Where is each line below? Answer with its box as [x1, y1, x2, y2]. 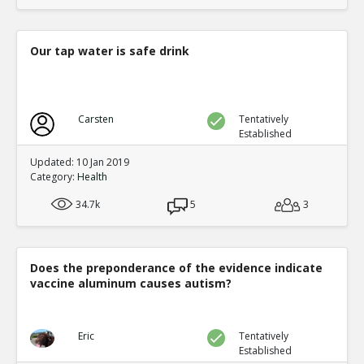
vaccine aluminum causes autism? [30, 275, 232, 291]
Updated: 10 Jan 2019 [30, 155, 129, 169]
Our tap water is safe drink [30, 43, 189, 58]
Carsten [77, 112, 114, 126]
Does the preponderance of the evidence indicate [30, 260, 323, 275]
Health [77, 170, 107, 184]
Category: [30, 170, 77, 184]
